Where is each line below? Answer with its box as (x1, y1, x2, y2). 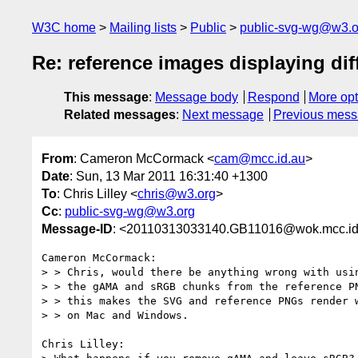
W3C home (32, 21, 96, 34)
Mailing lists (109, 21, 177, 34)
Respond (247, 90, 300, 105)
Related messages (64, 108, 176, 122)
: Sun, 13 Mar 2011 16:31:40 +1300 (70, 169, 268, 183)
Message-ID (42, 221, 113, 236)
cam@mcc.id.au (214, 151, 305, 165)
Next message (182, 108, 264, 122)
